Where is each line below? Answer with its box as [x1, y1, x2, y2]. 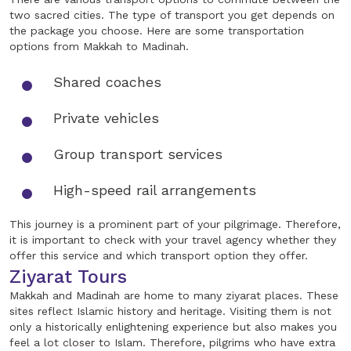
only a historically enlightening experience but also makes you [9, 320, 337, 334]
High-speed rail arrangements [53, 182, 256, 199]
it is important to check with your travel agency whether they [9, 233, 336, 247]
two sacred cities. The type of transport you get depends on [9, 9, 335, 22]
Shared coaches [53, 74, 161, 91]
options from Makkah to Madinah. [9, 40, 189, 53]
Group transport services [53, 146, 223, 163]
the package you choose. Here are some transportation [9, 24, 304, 38]
